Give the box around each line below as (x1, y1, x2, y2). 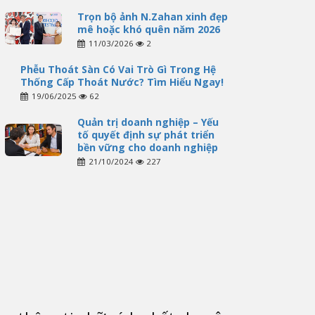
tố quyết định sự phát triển (77, 128, 214, 142)
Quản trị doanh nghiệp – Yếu (77, 115, 219, 129)
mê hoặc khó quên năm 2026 (77, 22, 220, 37)
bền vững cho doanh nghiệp (77, 141, 218, 155)
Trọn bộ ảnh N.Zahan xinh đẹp (77, 10, 228, 24)
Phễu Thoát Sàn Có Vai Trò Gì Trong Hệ (20, 63, 216, 77)
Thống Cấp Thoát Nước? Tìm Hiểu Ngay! (20, 75, 224, 89)
